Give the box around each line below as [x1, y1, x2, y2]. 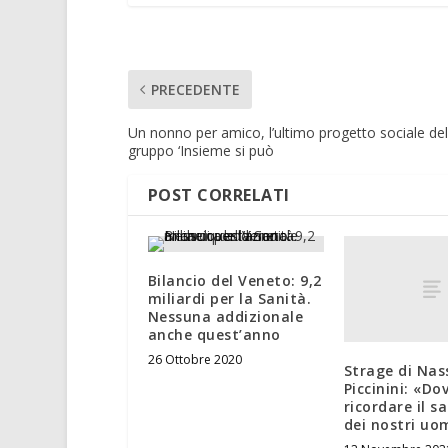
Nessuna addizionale [147, 307, 304, 327]
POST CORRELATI [147, 184, 290, 207]
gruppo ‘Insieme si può [127, 141, 274, 161]
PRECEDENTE [150, 80, 240, 100]
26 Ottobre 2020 [147, 351, 242, 369]
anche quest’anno [147, 325, 281, 345]
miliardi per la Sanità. [147, 289, 312, 309]
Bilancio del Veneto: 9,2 [147, 271, 322, 291]
